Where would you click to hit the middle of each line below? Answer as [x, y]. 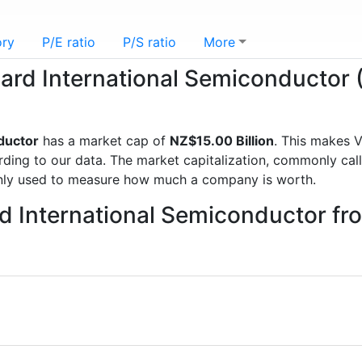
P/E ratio [69, 42]
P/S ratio [149, 42]
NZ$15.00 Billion [222, 141]
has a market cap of [104, 141]
